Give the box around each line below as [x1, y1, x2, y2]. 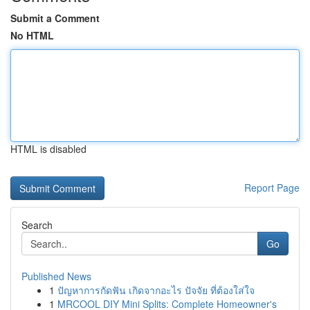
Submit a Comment [10, 11, 100, 25]
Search [21, 218, 53, 232]
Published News [21, 269, 91, 283]
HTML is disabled [10, 142, 86, 156]
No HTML [10, 28, 54, 42]
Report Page [244, 181, 300, 194]
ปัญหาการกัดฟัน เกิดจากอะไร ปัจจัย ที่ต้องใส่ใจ [57, 283, 255, 297]
